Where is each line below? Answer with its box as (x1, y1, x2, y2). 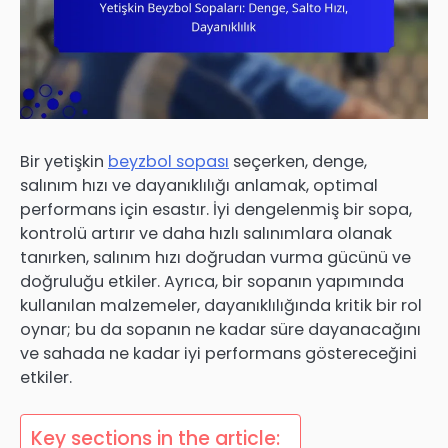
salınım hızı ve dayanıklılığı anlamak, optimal (20, 174, 378, 198)
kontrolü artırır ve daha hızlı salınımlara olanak (20, 222, 392, 246)
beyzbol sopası (108, 150, 229, 174)
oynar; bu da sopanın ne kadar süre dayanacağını (20, 318, 421, 342)
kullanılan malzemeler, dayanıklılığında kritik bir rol (20, 294, 422, 318)
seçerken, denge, (229, 150, 367, 174)
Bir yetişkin (20, 150, 108, 174)
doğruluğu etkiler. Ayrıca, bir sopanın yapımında (20, 270, 404, 294)
